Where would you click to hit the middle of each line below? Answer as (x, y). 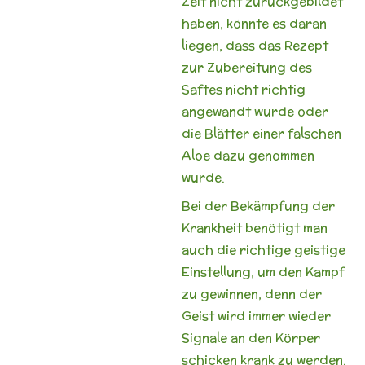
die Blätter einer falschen (261, 133)
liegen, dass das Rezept (255, 45)
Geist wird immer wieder (256, 315)
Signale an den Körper (251, 337)
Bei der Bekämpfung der (258, 205)
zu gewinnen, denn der (251, 293)
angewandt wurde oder (255, 111)
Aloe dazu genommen (248, 155)
